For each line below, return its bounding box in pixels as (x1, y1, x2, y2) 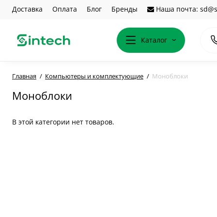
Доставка (12, 4, 43, 14)
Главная (12, 72, 36, 80)
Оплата (52, 4, 77, 14)
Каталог (141, 35, 167, 45)
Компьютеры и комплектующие (45, 72, 143, 80)
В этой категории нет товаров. (12, 117, 114, 126)
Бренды (111, 4, 138, 14)
